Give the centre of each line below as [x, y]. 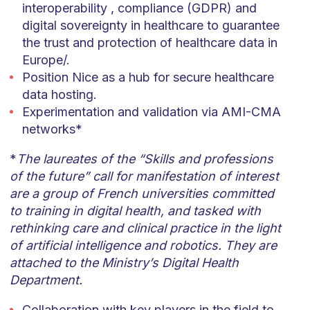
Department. [46, 280]
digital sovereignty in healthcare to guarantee [151, 25]
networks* [52, 129]
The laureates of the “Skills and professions [145, 159]
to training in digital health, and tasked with [135, 211]
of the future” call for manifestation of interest [144, 176]
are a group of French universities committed [142, 193]
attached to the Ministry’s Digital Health [124, 263]
